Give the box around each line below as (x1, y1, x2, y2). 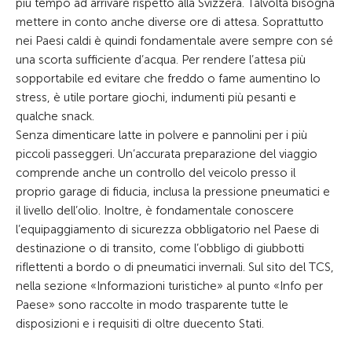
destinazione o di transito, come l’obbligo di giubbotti (16, 241, 304, 255)
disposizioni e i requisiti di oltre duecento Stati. (16, 317, 264, 331)
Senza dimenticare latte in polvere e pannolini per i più (16, 128, 307, 142)
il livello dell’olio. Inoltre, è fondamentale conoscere (16, 203, 294, 218)
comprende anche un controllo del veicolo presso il (16, 166, 295, 180)
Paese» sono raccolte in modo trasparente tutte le (16, 298, 288, 312)
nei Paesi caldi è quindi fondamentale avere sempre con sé (16, 34, 333, 48)
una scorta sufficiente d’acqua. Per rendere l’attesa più (16, 53, 306, 67)
